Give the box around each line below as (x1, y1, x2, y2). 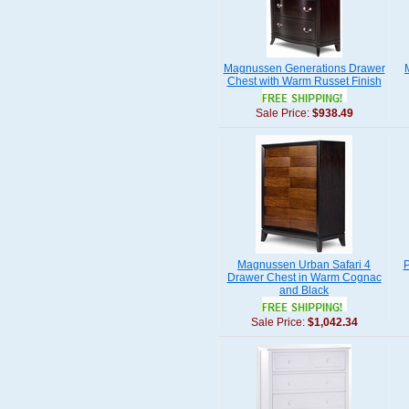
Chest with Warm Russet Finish (226, 75, 382, 88)
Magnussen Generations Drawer (223, 62, 385, 75)
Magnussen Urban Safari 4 (237, 258, 371, 271)
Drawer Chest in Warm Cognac (226, 271, 382, 284)
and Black (279, 284, 329, 297)
